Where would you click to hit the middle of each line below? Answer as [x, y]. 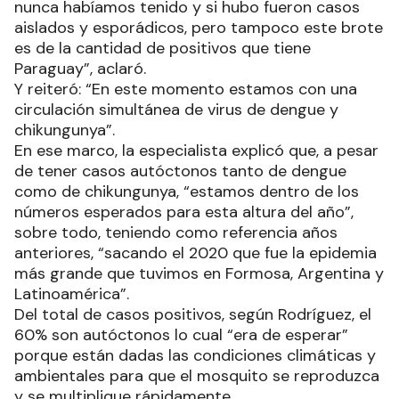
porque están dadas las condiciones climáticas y [195, 355]
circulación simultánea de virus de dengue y [176, 109]
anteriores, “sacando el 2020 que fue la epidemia [195, 252]
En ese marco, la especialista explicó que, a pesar [196, 150]
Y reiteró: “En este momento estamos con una [186, 89]
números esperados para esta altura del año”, [184, 212]
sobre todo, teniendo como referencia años [176, 232]
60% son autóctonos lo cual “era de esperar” [181, 334]
